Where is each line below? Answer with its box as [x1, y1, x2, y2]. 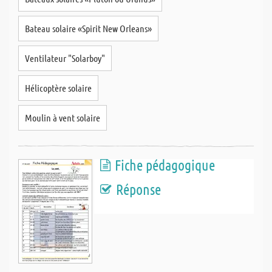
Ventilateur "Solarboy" [25, 52, 105, 64]
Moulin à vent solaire [25, 112, 100, 123]
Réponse [116, 180, 161, 198]
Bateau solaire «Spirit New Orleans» [25, 22, 152, 34]
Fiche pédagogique [115, 156, 215, 174]
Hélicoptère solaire [25, 82, 92, 93]
